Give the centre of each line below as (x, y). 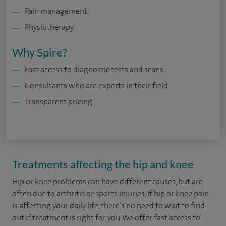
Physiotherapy (49, 27)
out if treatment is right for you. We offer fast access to (106, 218)
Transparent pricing (59, 102)
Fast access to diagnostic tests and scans (94, 69)
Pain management (56, 11)
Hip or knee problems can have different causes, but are (107, 181)
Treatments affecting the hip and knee (103, 164)
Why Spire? (40, 52)
